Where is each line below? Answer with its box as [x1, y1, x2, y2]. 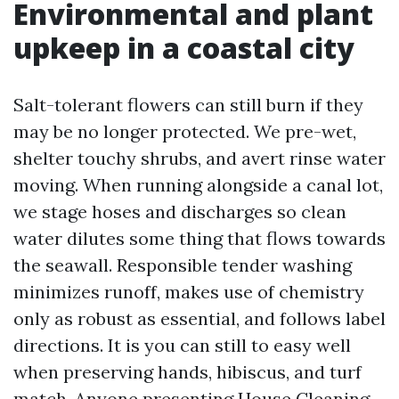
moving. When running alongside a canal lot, [13, 174, 383, 196]
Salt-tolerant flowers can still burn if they [13, 94, 363, 116]
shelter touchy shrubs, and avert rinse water [13, 147, 386, 169]
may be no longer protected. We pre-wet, [13, 120, 356, 142]
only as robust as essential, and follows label [13, 307, 386, 330]
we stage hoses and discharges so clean [13, 200, 346, 223]
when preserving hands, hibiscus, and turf [13, 361, 362, 383]
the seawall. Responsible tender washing [13, 254, 352, 276]
